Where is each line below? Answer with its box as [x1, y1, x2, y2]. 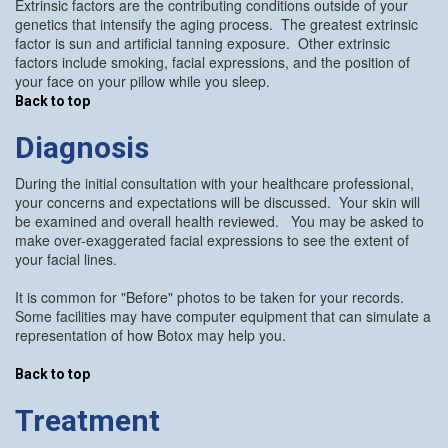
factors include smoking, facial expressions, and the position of [15, 51, 410, 72]
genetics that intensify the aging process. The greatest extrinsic [15, 13, 418, 34]
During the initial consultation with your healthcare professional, [15, 172, 414, 193]
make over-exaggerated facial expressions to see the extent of [15, 229, 409, 250]
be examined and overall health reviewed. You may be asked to [15, 210, 424, 231]
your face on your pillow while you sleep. [15, 70, 270, 91]
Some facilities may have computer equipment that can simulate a [15, 305, 431, 326]
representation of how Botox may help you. [15, 324, 286, 345]
